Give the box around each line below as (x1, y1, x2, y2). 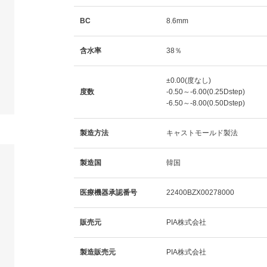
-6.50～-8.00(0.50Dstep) (166, 98, 245, 107)
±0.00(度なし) (166, 76, 211, 85)
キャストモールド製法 (166, 128, 238, 137)
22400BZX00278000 (166, 188, 234, 197)
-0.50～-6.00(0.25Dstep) (166, 87, 245, 96)
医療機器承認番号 (79, 188, 137, 197)
